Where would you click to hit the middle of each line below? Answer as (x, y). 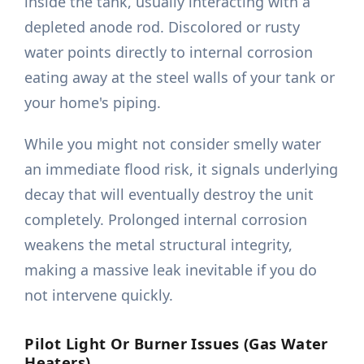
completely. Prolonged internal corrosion (166, 220)
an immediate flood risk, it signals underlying (182, 169)
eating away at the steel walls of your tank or (180, 78)
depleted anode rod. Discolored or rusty (162, 27)
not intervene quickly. (99, 295)
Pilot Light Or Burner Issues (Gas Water (176, 344)
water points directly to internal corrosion (169, 52)
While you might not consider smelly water (173, 144)
